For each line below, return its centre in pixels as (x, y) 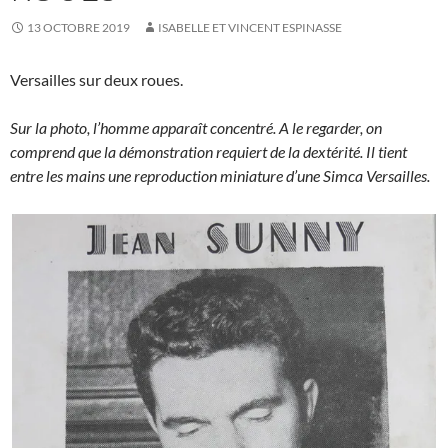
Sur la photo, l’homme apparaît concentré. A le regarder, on (196, 127)
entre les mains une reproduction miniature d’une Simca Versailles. (220, 175)
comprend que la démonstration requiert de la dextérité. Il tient (208, 151)
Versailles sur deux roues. (96, 79)
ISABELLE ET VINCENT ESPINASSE (250, 27)
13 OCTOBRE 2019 (78, 27)
